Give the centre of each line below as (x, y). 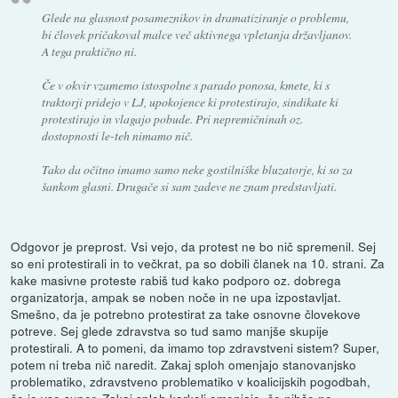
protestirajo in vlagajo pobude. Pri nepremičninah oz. (172, 118)
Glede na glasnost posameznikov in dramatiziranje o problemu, (195, 17)
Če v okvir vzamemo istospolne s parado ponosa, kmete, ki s (185, 84)
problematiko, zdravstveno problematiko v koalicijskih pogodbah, (191, 381)
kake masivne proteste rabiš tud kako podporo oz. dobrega (176, 279)
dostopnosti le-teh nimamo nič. (117, 135)
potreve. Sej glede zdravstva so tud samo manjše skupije (170, 330)
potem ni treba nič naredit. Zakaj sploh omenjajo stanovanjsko (184, 364)
